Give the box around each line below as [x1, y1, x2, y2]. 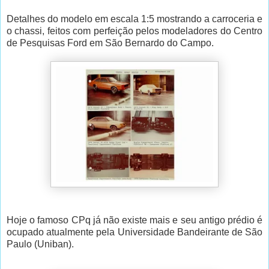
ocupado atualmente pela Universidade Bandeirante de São [7, 227, 262, 238]
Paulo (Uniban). [7, 239, 74, 250]
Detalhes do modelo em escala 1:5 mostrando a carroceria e [7, 14, 262, 25]
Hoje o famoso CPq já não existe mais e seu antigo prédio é [7, 215, 262, 226]
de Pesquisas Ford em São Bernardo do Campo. [7, 38, 214, 49]
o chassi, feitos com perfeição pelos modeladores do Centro [7, 26, 262, 37]
